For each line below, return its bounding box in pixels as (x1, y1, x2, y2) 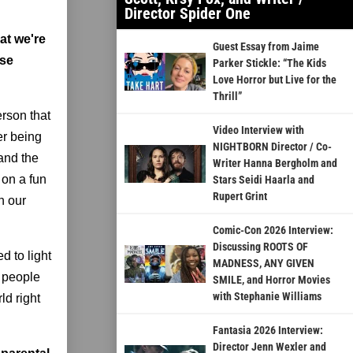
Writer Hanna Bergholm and (212, 157, 337, 170)
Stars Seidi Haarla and (212, 173, 314, 187)
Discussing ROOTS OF (212, 240, 308, 254)
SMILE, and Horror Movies (212, 273, 330, 287)
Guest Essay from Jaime (212, 40, 319, 54)
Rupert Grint (212, 190, 267, 203)
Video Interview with (212, 124, 304, 137)
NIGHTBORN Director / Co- (212, 140, 332, 154)
